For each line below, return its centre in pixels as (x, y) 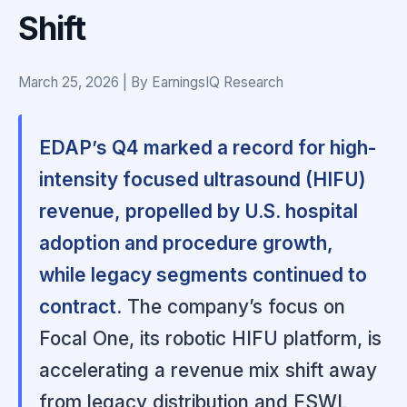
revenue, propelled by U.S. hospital (199, 211)
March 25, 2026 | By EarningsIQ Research (151, 82)
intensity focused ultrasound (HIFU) (203, 179)
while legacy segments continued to (203, 274)
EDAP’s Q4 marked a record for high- (208, 147)
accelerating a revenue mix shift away (208, 370)
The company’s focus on (234, 306)
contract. (81, 306)
